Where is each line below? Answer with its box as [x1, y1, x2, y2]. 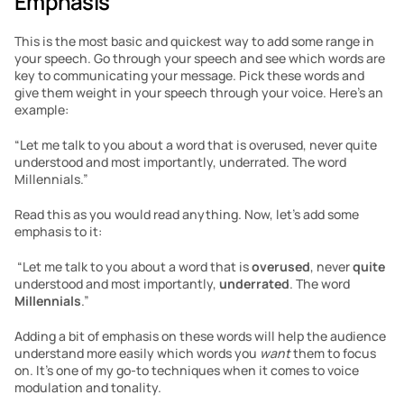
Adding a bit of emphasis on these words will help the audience [14, 327, 386, 344]
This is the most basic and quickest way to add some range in [14, 32, 374, 50]
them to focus [290, 344, 376, 362]
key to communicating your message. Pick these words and [14, 67, 364, 84]
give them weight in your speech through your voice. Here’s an [14, 84, 383, 101]
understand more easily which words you [14, 344, 260, 362]
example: [14, 101, 69, 118]
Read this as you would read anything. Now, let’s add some [14, 206, 359, 223]
